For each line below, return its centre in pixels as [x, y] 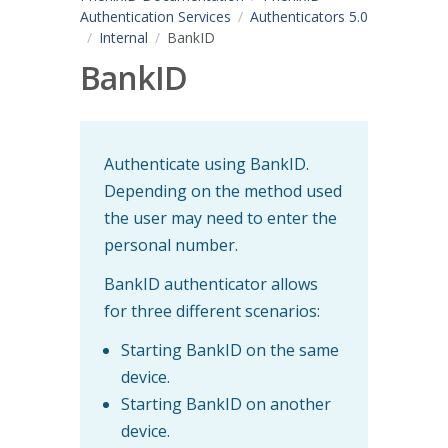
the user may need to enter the [220, 217]
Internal [123, 37]
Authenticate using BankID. [206, 163]
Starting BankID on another [225, 403]
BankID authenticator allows [211, 283]
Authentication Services [155, 16]
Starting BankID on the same [229, 349]
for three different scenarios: [212, 310]
